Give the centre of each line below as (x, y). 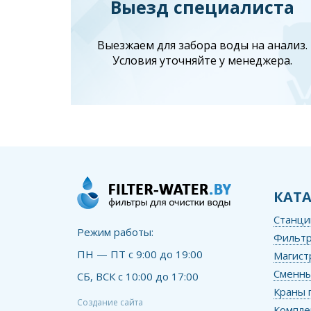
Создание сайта (110, 303)
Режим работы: (116, 232)
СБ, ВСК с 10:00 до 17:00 (138, 277)
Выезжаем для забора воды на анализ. (202, 45)
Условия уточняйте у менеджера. (202, 60)
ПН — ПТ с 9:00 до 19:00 (140, 254)
